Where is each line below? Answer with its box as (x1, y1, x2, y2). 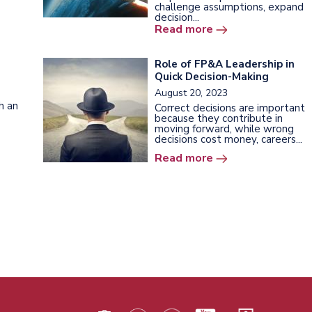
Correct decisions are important (155, 100, 305, 115)
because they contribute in (155, 111, 283, 125)
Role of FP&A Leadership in (155, 56, 295, 71)
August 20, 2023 (155, 86, 228, 100)
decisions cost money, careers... (155, 132, 302, 146)
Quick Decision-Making (155, 69, 269, 84)
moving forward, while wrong (155, 121, 294, 136)
